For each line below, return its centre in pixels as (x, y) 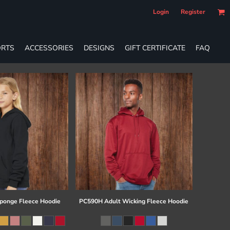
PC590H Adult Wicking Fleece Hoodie (134, 202)
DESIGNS (99, 48)
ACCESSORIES (49, 48)
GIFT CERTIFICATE (155, 48)
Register (193, 12)
